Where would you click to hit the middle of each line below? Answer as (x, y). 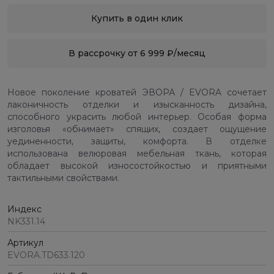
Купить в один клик (137, 19)
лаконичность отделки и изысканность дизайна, (137, 105)
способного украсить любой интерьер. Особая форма (137, 117)
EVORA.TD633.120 (46, 255)
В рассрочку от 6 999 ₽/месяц (137, 54)
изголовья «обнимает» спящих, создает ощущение (137, 129)
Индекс (24, 209)
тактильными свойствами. (63, 178)
